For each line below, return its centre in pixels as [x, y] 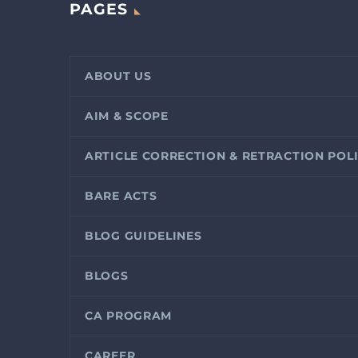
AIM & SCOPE [127, 115]
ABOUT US [118, 76]
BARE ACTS [121, 195]
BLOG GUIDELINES [143, 235]
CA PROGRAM [128, 315]
